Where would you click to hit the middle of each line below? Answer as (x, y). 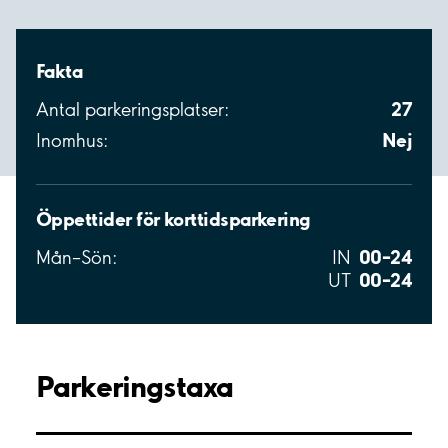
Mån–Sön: (76, 258)
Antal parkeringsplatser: (132, 110)
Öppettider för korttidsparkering (173, 219)
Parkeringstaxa (135, 386)
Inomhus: (72, 141)
